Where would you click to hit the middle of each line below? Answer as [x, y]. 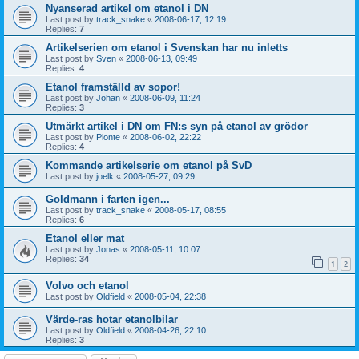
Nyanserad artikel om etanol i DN [127, 9]
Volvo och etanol [87, 285]
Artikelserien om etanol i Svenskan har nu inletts [167, 48]
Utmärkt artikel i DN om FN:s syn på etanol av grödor [177, 127]
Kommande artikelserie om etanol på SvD [149, 166]
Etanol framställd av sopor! [113, 87]
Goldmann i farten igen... [108, 200]
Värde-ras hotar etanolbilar [112, 319]
